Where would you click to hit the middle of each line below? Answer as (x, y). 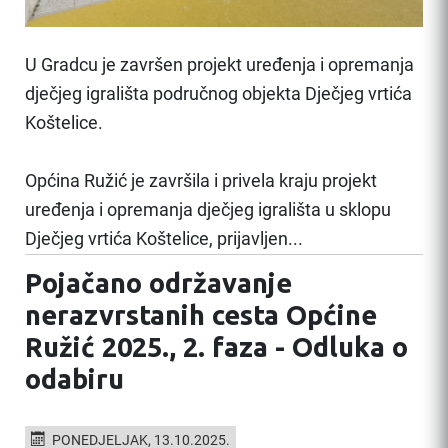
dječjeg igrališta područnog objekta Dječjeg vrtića (218, 93)
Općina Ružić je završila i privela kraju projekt (201, 180)
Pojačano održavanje (158, 282)
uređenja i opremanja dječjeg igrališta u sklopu (208, 209)
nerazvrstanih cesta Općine (201, 314)
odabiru (74, 378)
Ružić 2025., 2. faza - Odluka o (216, 346)
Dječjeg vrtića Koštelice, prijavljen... (164, 238)
